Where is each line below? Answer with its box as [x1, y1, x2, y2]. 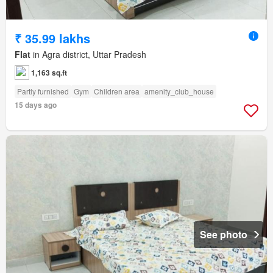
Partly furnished [17, 85, 69, 96]
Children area [94, 85, 140, 96]
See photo [200, 227, 247, 241]
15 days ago [15, 99, 57, 110]
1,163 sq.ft [31, 66, 67, 78]
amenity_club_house [144, 85, 214, 96]
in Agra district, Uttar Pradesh [30, 48, 146, 60]
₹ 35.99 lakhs [15, 29, 90, 47]
